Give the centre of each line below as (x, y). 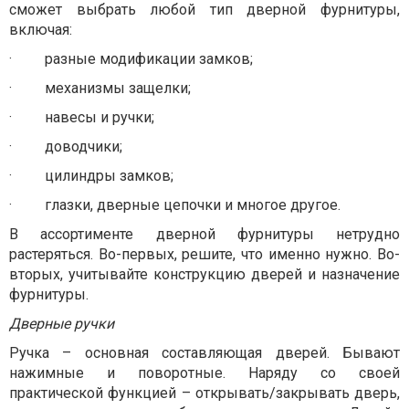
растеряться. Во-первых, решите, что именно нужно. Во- (204, 254)
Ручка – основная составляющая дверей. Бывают (204, 353)
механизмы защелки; (118, 88)
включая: (41, 30)
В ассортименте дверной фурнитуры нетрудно (204, 234)
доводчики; (84, 147)
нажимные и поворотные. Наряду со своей (204, 373)
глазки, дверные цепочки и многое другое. (193, 205)
